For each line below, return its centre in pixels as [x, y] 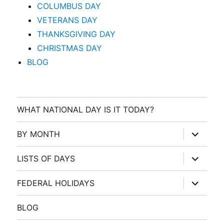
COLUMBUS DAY [69, 6]
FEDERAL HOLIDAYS [56, 183]
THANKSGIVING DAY [76, 34]
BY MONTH [39, 134]
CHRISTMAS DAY [70, 48]
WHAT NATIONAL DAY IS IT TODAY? [86, 109]
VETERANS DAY [67, 20]
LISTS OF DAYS [46, 158]
